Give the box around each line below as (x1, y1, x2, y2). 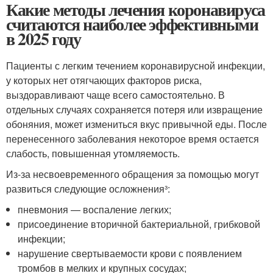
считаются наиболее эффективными (6, 12, 258, 37)
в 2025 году (6, 26, 81, 52)
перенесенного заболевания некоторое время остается (6, 132, 259, 146)
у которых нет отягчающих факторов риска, (6, 73, 202, 88)
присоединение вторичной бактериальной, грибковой (18, 217, 261, 232)
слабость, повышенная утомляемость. (6, 146, 180, 161)
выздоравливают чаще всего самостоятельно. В (6, 88, 225, 102)
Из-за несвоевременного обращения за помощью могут (6, 167, 259, 182)
